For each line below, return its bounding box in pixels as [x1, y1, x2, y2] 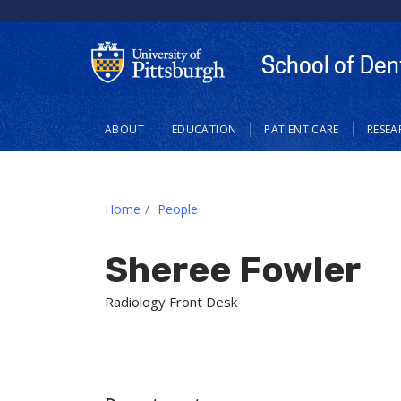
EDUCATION [171, 121, 237, 137]
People [158, 200, 198, 218]
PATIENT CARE [264, 121, 339, 137]
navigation [91, 127, 186, 152]
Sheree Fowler [105, 248, 361, 291]
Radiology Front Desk [105, 292, 237, 311]
